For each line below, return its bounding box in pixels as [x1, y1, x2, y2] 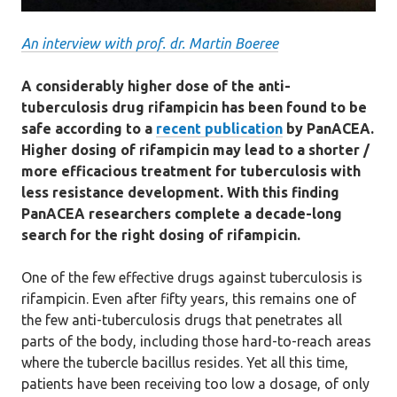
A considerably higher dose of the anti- [21, 78, 291, 95]
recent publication [156, 121, 283, 137]
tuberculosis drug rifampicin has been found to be [21, 99, 367, 116]
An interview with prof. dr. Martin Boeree [21, 35, 278, 52]
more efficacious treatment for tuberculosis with [21, 163, 361, 180]
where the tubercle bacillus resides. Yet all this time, [21, 354, 348, 371]
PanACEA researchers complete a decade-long [21, 206, 342, 222]
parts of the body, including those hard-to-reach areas [21, 333, 371, 350]
